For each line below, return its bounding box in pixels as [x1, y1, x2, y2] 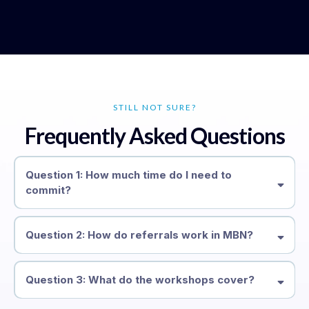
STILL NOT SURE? [112, 102, 197, 113]
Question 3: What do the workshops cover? [25, 272, 255, 286]
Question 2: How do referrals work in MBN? [25, 228, 253, 241]
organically [117, 253, 168, 264]
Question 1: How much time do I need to [25, 168, 232, 181]
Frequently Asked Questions [24, 122, 285, 150]
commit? [25, 183, 71, 197]
